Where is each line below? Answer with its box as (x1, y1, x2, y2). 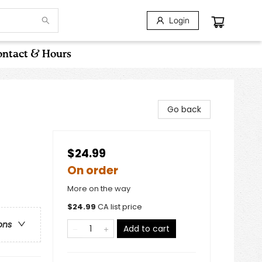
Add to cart (123, 223, 170, 235)
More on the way (67, 183, 130, 194)
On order (67, 163, 118, 178)
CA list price (98, 202, 142, 212)
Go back (167, 104, 201, 115)
